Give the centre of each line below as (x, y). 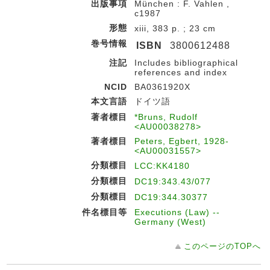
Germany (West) (170, 222)
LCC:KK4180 (162, 166)
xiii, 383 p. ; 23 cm (175, 28)
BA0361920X (162, 87)
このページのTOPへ (222, 246)
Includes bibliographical (186, 63)
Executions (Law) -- (177, 212)
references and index (181, 72)
